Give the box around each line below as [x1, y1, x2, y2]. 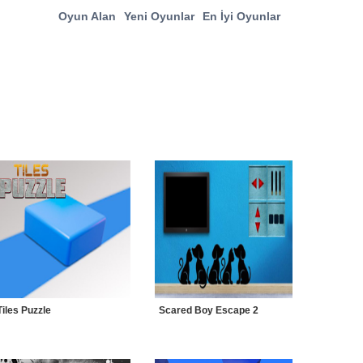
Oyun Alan [58, 10, 116, 23]
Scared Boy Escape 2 [159, 305, 258, 316]
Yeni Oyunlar [124, 10, 194, 23]
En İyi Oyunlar [203, 10, 280, 23]
